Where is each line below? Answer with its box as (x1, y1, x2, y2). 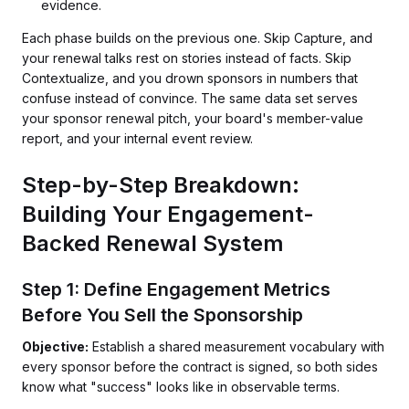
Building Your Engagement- (22, 201, 314, 227)
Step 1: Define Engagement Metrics (22, 278, 330, 300)
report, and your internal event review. (22, 131, 253, 146)
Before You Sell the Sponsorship (22, 304, 303, 326)
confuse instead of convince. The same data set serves (22, 90, 358, 106)
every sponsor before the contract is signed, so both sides (22, 359, 378, 374)
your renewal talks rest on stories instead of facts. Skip (22, 50, 351, 66)
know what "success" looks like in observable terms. (22, 379, 340, 394)
